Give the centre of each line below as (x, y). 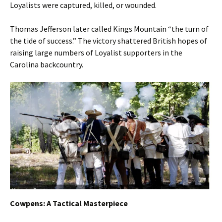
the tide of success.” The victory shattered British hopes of (109, 41)
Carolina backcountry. (47, 65)
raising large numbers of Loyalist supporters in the (96, 53)
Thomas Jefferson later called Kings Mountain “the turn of (109, 29)
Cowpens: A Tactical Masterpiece (69, 203)
